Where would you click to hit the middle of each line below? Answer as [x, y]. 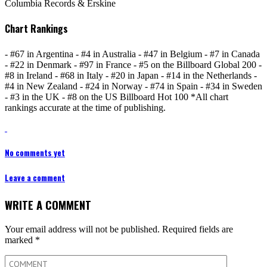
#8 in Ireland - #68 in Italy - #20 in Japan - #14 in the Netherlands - [131, 75]
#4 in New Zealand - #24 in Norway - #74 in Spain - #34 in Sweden [133, 86]
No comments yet [35, 152]
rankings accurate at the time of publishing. [85, 107]
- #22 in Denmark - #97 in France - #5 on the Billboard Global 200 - [133, 64]
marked [20, 240]
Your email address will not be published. [82, 229]
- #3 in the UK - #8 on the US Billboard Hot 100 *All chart [117, 97]
